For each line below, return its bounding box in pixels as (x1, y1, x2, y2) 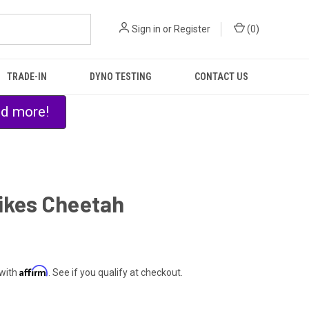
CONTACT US (194, 71, 248, 82)
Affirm (19, 264, 48, 277)
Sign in (132, 23, 161, 34)
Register (174, 23, 210, 34)
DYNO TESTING (90, 71, 152, 82)
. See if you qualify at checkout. (48, 266, 183, 278)
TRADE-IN (7, 71, 48, 82)
